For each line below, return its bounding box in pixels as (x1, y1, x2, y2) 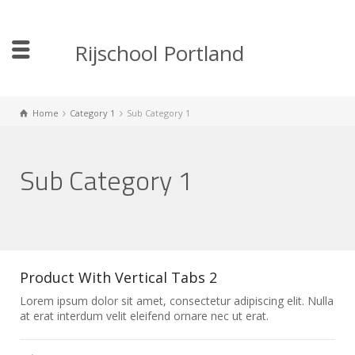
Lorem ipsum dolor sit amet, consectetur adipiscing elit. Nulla (20, 293, 334, 308)
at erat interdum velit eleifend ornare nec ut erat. (20, 308, 269, 323)
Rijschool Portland (74, 39, 244, 67)
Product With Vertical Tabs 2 (20, 268, 217, 287)
